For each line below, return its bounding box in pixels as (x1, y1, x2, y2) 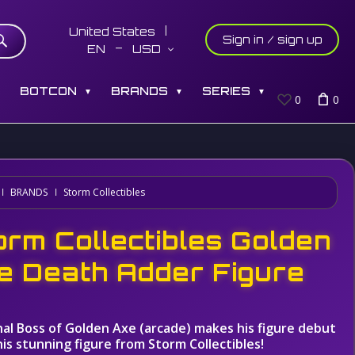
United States (69, 25, 158, 38)
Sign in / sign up (223, 32, 322, 46)
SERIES (202, 84, 250, 97)
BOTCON (20, 84, 77, 97)
